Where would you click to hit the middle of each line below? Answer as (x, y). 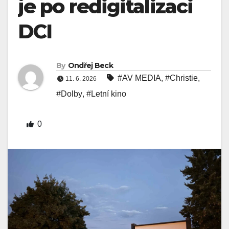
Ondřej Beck (90, 65)
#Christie (181, 78)
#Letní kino (106, 94)
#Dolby (69, 94)
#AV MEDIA (139, 78)
